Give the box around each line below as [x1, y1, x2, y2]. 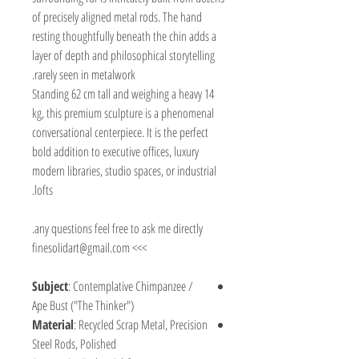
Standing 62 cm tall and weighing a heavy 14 [32, 85, 214, 103]
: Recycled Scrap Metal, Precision [74, 316, 208, 333]
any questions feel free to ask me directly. [34, 220, 203, 237]
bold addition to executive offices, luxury [32, 143, 199, 160]
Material [32, 316, 74, 333]
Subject [32, 277, 68, 295]
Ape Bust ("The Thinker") [32, 296, 134, 314]
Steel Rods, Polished [32, 335, 116, 353]
